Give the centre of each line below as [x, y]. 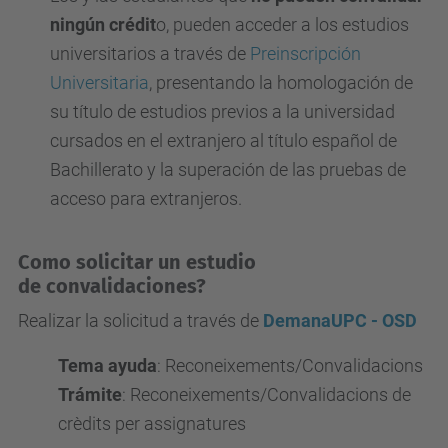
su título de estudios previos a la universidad [222, 111]
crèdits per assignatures [152, 423]
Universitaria [99, 82]
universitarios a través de [150, 53]
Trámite [90, 394]
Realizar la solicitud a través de [140, 320]
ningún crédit [103, 24]
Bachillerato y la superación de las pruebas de [228, 169]
